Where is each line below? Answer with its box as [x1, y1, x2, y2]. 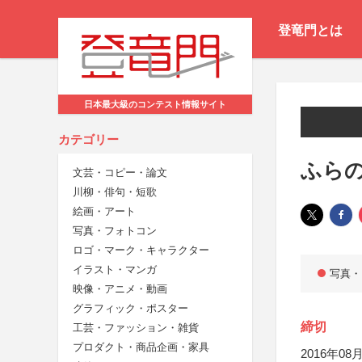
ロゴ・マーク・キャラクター [73, 244, 209, 257]
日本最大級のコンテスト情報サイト [84, 99, 226, 110]
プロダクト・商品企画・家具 [73, 341, 209, 354]
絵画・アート [73, 205, 136, 218]
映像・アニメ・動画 [73, 283, 167, 296]
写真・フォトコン [73, 225, 157, 238]
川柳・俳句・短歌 [73, 186, 157, 199]
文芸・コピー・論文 [73, 166, 167, 179]
